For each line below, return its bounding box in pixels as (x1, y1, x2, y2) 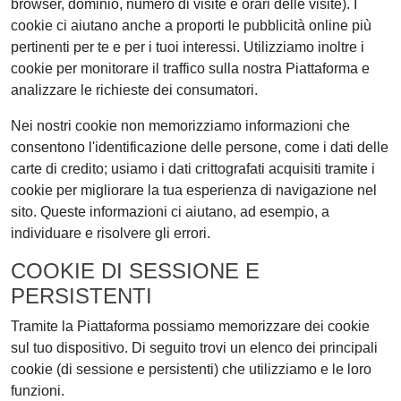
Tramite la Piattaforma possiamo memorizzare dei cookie (11, 319, 370, 334)
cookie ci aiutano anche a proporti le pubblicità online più (11, 18, 371, 33)
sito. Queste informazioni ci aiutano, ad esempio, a (11, 204, 329, 219)
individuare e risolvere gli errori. (11, 226, 210, 241)
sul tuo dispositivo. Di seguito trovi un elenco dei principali (11, 340, 378, 355)
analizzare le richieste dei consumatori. (11, 82, 258, 98)
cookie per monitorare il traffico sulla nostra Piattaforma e (11, 61, 370, 76)
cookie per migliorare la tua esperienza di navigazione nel (11, 183, 377, 198)
